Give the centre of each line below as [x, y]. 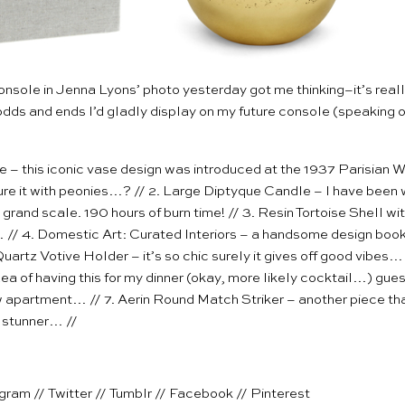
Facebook [201, 394]
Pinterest [280, 394]
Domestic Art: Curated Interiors [137, 235]
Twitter [70, 394]
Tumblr [131, 394]
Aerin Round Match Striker [201, 300]
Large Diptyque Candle [237, 192]
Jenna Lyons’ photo [118, 90]
